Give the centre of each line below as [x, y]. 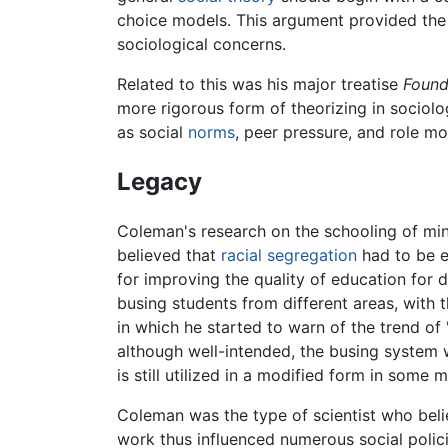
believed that [169, 255]
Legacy [159, 181]
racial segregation [289, 255]
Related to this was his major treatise [260, 83]
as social [152, 131]
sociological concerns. [201, 43]
